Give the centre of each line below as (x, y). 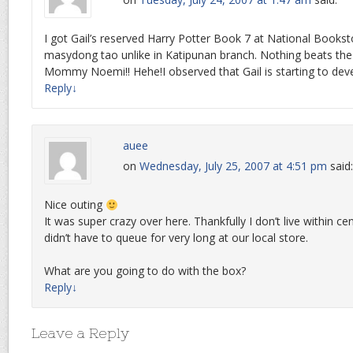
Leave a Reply (80, 333)
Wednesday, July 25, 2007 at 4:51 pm (233, 166)
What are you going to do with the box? (145, 271)
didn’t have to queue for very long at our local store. (176, 238)
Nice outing (75, 205)
